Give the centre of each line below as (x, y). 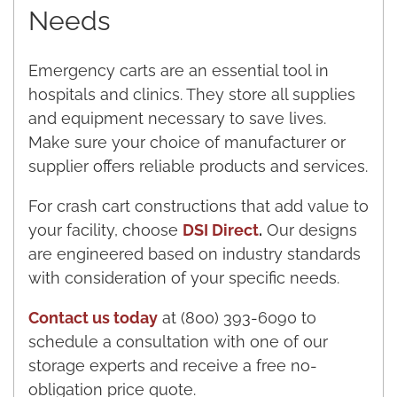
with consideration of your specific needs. (184, 277)
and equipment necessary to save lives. (177, 118)
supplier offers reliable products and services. (198, 166)
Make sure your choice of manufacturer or (187, 142)
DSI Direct (221, 230)
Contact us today (93, 317)
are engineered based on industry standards (195, 253)
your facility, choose (105, 230)
